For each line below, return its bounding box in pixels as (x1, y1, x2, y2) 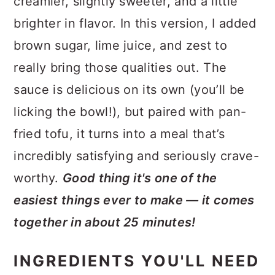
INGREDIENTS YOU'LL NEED (14, 252, 260, 270)
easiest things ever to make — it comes (14, 193, 255, 207)
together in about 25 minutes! (14, 215, 196, 230)
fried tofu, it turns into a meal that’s (14, 126, 225, 141)
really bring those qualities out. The (14, 60, 227, 75)
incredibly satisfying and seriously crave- (14, 149, 259, 163)
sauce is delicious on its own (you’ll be (14, 82, 245, 97)
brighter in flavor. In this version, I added (14, 16, 257, 31)
